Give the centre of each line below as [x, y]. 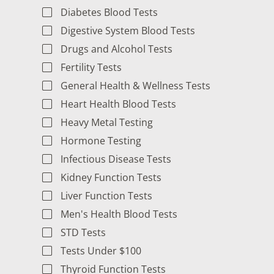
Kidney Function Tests [111, 178]
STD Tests [83, 233]
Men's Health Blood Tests [119, 214]
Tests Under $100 [101, 251]
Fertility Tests [91, 68]
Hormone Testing [101, 141]
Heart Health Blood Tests [118, 104]
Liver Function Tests [106, 196]
